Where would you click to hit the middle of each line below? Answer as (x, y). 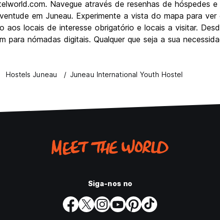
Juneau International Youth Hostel (127, 75)
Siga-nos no (110, 184)
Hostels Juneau (31, 75)
